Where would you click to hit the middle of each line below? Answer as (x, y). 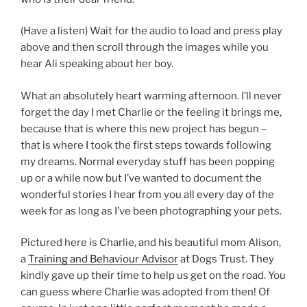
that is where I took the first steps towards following (146, 145)
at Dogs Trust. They (226, 259)
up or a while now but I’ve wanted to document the (141, 178)
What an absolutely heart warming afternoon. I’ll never (151, 96)
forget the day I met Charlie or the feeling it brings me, (151, 112)
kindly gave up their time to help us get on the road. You (153, 276)
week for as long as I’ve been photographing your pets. (151, 211)
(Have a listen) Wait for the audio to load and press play (151, 31)
